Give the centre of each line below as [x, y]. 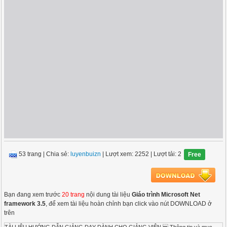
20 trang [73, 195]
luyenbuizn [86, 154]
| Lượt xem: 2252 [125, 154]
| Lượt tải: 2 [165, 154]
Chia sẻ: [59, 154]
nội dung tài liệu [108, 195]
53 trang [30, 154]
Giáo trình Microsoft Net [166, 195]
